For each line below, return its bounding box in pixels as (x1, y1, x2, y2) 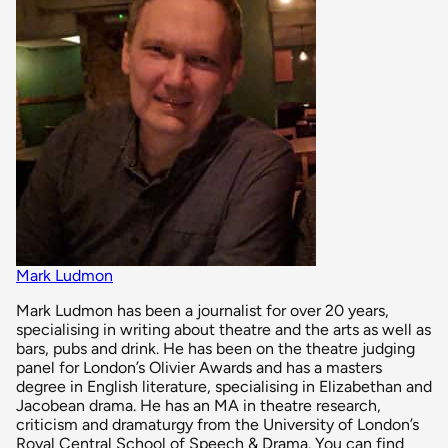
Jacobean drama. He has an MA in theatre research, (16, 396, 381, 416)
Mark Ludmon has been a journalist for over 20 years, (16, 301, 389, 321)
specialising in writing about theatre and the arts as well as (16, 320, 431, 340)
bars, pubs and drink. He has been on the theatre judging (16, 339, 415, 359)
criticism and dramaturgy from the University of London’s (16, 415, 419, 435)
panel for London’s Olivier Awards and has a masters (16, 358, 382, 378)
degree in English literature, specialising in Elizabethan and (16, 377, 432, 397)
